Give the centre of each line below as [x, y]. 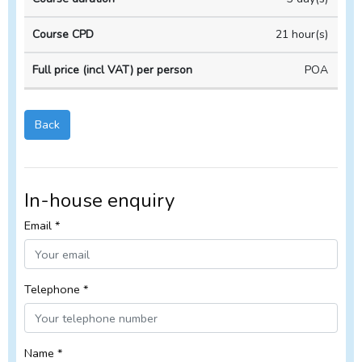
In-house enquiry [99, 201]
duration [53, 28]
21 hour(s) [302, 35]
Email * [42, 226]
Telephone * [56, 290]
